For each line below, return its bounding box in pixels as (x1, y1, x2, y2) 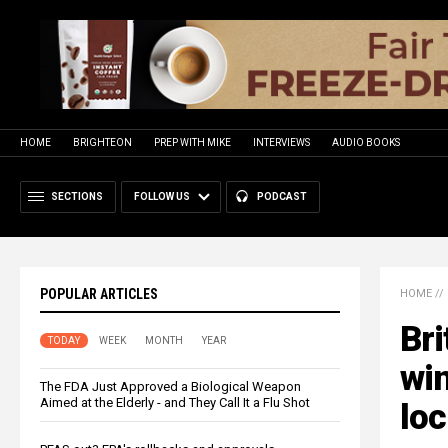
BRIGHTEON (73, 136, 132, 148)
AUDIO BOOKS (332, 136, 400, 148)
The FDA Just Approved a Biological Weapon (40, 378, 301, 394)
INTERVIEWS (253, 136, 310, 148)
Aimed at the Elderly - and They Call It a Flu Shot (40, 394, 310, 410)
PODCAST (257, 190, 307, 202)
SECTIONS (51, 190, 103, 202)
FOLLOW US (134, 190, 190, 202)
